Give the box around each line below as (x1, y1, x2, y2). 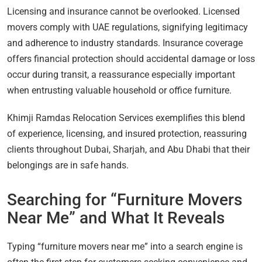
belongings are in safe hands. (7, 160, 129, 171)
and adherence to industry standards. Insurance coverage (7, 37, 243, 49)
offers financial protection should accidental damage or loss (7, 53, 255, 65)
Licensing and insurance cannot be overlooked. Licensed (7, 6, 240, 18)
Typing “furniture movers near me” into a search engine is (7, 241, 243, 253)
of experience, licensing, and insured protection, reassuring (7, 128, 247, 140)
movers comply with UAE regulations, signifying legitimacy (7, 22, 248, 33)
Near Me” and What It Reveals (7, 208, 225, 228)
